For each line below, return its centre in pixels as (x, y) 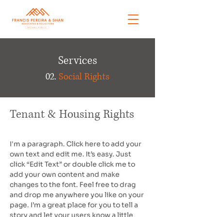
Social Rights (84, 77)
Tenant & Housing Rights (72, 114)
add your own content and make (65, 174)
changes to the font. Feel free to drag (73, 185)
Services (77, 61)
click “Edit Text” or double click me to (72, 164)
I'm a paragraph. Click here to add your (76, 144)
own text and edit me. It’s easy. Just (70, 154)
